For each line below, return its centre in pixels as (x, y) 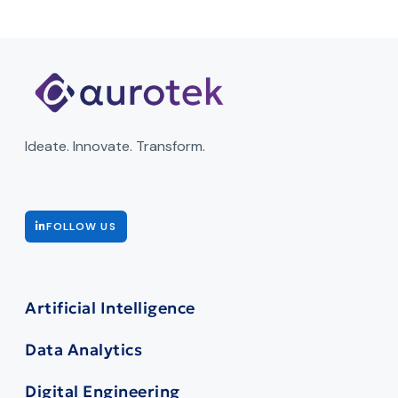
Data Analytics (84, 349)
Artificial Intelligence (110, 307)
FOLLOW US (82, 226)
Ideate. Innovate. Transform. (115, 147)
